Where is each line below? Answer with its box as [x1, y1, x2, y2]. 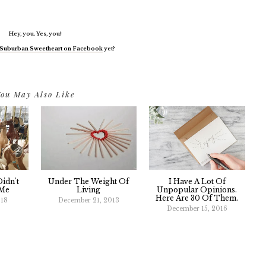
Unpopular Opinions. [157, 185, 237, 195]
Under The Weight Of [48, 177, 129, 186]
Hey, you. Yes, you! [8, 30, 62, 37]
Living [77, 185, 101, 195]
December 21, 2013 [58, 197, 119, 205]
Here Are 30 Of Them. [156, 194, 239, 203]
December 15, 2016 [166, 205, 227, 213]
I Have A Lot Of [168, 177, 226, 186]
